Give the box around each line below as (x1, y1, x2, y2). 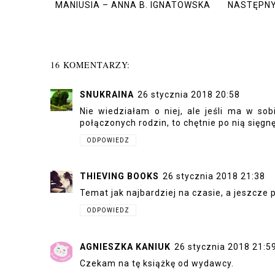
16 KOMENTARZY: (50, 58, 130, 71)
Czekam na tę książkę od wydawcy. (80, 258, 234, 268)
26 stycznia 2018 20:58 (137, 89, 240, 99)
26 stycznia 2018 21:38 (163, 171, 265, 181)
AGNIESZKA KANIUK (80, 241, 171, 252)
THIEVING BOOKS (80, 171, 159, 181)
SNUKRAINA (80, 89, 134, 99)
